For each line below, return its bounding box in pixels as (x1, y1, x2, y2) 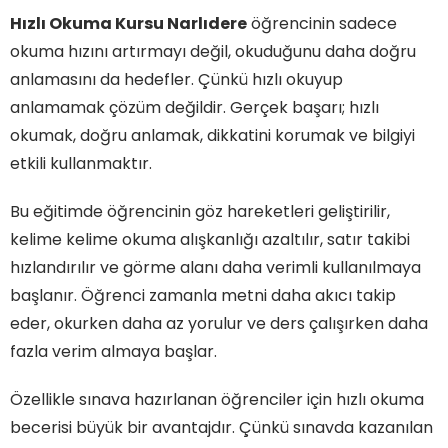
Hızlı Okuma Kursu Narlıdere (10, 12, 247, 36)
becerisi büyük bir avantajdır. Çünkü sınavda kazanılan (10, 416, 433, 440)
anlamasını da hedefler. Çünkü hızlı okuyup (10, 68, 343, 92)
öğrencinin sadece (247, 12, 397, 36)
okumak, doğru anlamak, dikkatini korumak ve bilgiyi (10, 124, 415, 148)
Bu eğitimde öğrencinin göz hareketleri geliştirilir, (10, 200, 390, 224)
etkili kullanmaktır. (10, 152, 152, 176)
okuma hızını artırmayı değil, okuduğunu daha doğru (10, 40, 416, 64)
